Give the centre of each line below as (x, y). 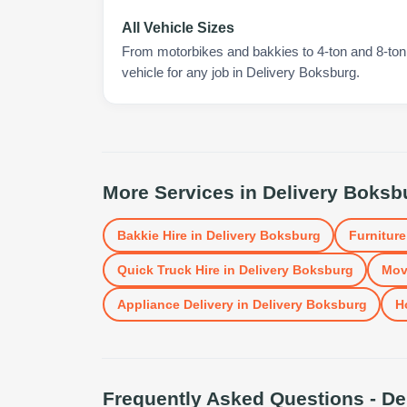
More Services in (183, 192)
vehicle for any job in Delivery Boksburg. (241, 73)
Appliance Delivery (175, 304)
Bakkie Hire (152, 235)
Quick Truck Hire (168, 269)
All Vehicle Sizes (178, 28)
